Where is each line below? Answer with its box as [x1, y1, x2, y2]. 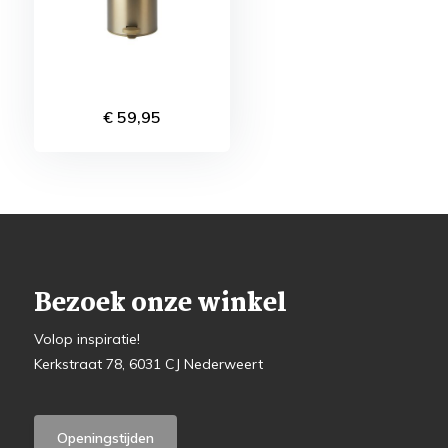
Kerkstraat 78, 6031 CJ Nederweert [33, 355, 263, 373]
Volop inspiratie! [33, 330, 140, 348]
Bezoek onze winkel [33, 284, 287, 324]
